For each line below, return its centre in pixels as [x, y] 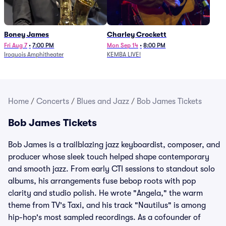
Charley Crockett [137, 34]
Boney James [26, 34]
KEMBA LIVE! [124, 54]
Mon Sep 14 [123, 45]
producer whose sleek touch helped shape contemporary [109, 157]
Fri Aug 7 [16, 45]
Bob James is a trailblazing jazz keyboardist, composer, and [114, 145]
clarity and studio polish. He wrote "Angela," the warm [105, 193]
